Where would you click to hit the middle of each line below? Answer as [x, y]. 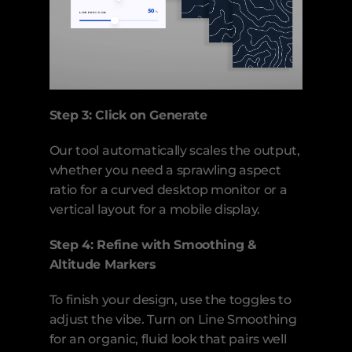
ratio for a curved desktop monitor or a [168, 189]
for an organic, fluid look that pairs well [168, 339]
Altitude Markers [103, 264]
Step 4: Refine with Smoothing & [153, 244]
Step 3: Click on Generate [128, 115]
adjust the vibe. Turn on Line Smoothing [173, 319]
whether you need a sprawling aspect [165, 170]
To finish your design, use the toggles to [170, 299]
